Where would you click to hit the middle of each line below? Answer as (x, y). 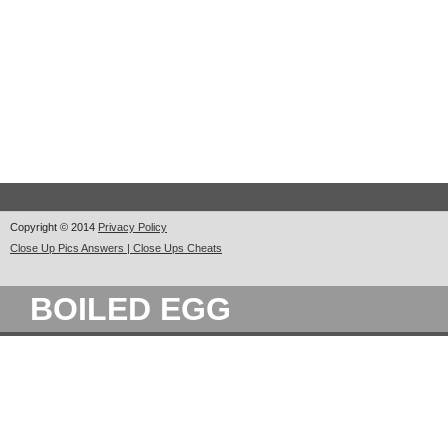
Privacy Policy (132, 227)
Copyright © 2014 (54, 227)
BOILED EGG (130, 308)
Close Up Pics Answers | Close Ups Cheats (116, 248)
